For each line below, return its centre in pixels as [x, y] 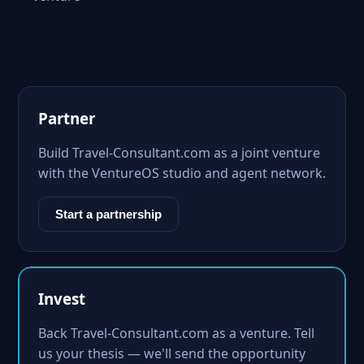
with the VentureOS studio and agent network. [182, 173]
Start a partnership [108, 214]
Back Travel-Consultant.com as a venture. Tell [176, 333]
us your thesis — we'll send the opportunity [172, 353]
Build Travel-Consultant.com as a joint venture [179, 153]
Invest [62, 299]
